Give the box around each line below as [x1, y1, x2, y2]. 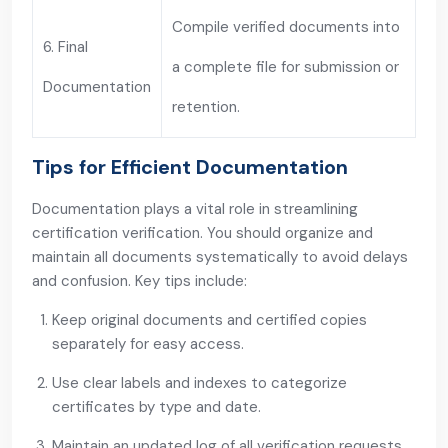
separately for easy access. [52, 334, 244, 354]
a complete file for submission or [172, 57, 399, 77]
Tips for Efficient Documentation [32, 154, 348, 180]
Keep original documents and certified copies [52, 310, 367, 330]
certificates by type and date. [52, 397, 261, 417]
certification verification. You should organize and [32, 223, 373, 243]
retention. [172, 97, 240, 117]
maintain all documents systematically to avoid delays [32, 247, 408, 267]
